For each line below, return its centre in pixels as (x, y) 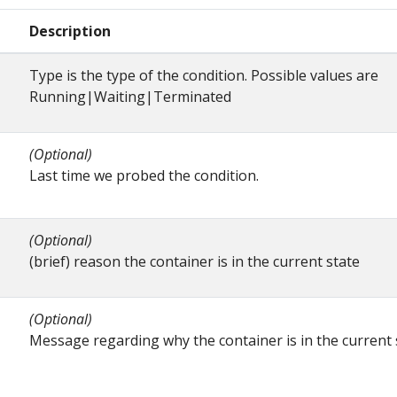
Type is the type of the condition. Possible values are (204, 76)
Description (70, 31)
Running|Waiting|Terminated (130, 97)
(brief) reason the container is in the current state (195, 262)
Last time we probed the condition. (144, 176)
